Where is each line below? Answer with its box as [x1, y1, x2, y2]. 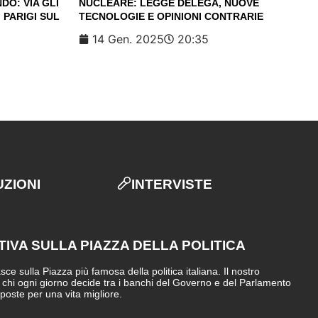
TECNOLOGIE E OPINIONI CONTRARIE [79, 10, 263, 22]
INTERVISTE [131, 176, 212, 192]
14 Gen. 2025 [92, 31, 164, 46]
